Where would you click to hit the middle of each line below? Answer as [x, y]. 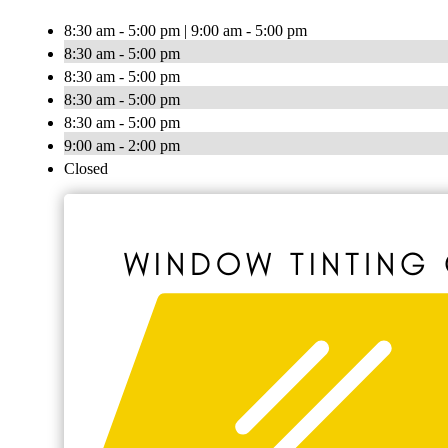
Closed [86, 169]
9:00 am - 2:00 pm [122, 146]
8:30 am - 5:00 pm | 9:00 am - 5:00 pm [185, 31]
